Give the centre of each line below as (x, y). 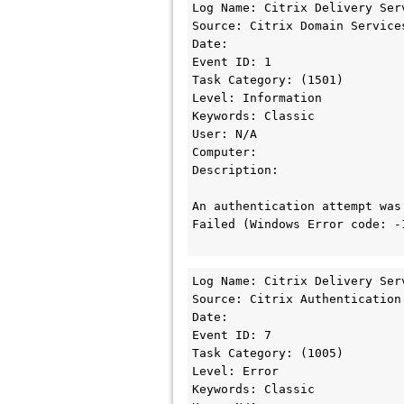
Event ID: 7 (232, 335)
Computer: (228, 152)
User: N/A (225, 134)
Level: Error (235, 371)
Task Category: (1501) (268, 80)
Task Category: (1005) (268, 353)
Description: (235, 170)
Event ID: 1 (232, 62)
